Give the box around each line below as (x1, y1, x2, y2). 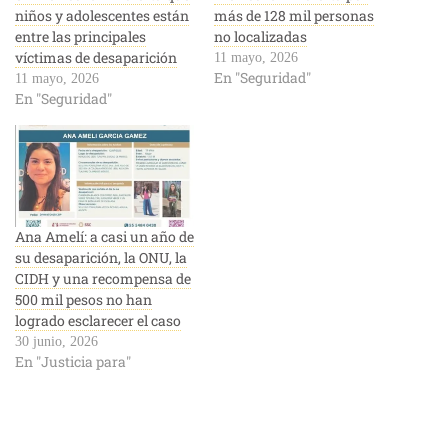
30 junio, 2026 (15, 334, 98, 349)
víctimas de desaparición (15, 47, 177, 67)
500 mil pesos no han (15, 290, 152, 309)
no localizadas (214, 26, 307, 46)
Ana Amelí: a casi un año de (15, 227, 194, 246)
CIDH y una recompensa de (15, 269, 191, 288)
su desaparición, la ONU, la (15, 248, 187, 267)
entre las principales (15, 26, 146, 46)
